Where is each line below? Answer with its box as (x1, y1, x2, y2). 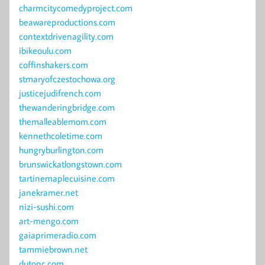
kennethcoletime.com (19, 130, 102, 142)
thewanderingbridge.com (19, 101, 115, 114)
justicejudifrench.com (19, 87, 101, 99)
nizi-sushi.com (19, 201, 74, 213)
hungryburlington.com (19, 144, 104, 156)
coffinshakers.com (19, 59, 88, 71)
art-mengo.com (19, 215, 79, 227)
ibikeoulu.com (19, 44, 72, 57)
